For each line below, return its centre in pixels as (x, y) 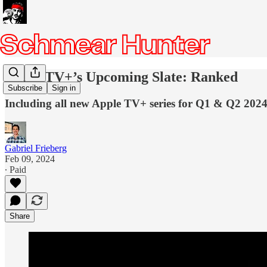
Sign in (64, 88)
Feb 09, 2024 (30, 159)
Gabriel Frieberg (36, 148)
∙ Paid (15, 169)
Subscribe (25, 88)
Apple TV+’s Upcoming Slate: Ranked (121, 77)
